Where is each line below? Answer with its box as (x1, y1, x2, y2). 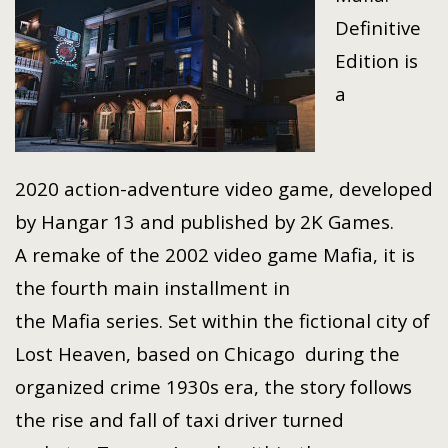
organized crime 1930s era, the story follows (15, 374, 412, 400)
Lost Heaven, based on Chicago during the (15, 341, 400, 367)
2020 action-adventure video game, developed (15, 176, 433, 202)
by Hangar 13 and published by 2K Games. (15, 209, 394, 235)
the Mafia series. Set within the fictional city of (15, 308, 430, 334)
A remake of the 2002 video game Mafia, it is (15, 242, 415, 268)
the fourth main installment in (15, 275, 290, 301)
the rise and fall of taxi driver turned (15, 407, 344, 433)
